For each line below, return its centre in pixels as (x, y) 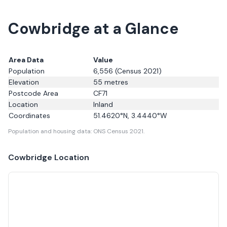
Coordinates (29, 116)
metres (115, 82)
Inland (103, 104)
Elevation (24, 82)
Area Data (26, 60)
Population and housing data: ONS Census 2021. (76, 131)
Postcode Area (33, 93)
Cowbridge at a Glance (93, 29)
